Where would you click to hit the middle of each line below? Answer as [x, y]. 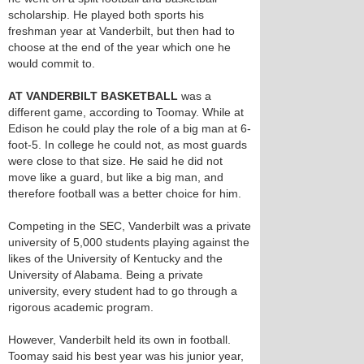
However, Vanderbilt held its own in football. [119, 340]
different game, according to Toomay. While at [126, 112]
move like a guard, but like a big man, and [116, 177]
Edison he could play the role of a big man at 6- [130, 128]
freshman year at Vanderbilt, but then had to [121, 31]
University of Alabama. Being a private [106, 275]
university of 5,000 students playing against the [129, 242]
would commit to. [52, 63]
